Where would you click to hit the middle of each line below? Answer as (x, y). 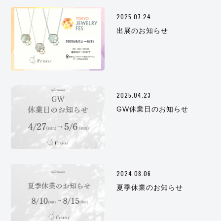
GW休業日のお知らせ (153, 109)
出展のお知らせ (143, 30)
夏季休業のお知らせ (150, 187)
